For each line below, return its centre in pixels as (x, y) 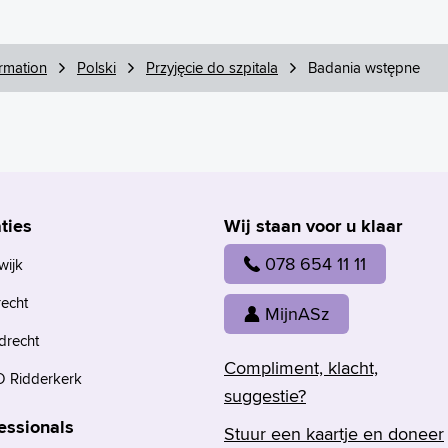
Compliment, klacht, (301, 367)
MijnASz (297, 313)
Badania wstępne (364, 67)
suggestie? (265, 395)
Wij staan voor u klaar (313, 226)
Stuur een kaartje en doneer (334, 433)
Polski (96, 67)
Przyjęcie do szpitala (212, 67)
